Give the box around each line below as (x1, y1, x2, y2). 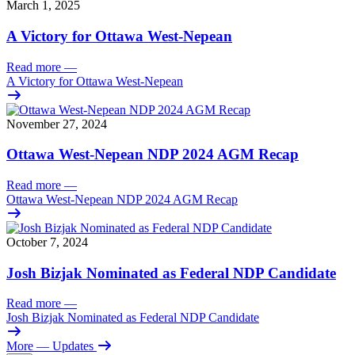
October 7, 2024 (6, 235, 88, 249)
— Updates (36, 339, 94, 353)
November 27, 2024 (6, 116, 107, 131)
